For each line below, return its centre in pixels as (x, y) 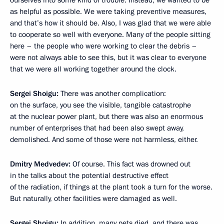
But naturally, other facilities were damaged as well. (93, 198)
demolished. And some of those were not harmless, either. (104, 139)
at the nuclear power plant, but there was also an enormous (106, 116)
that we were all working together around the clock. (93, 69)
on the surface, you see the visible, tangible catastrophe (100, 105)
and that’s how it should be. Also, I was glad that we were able (110, 23)
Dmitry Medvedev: (40, 164)
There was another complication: (112, 93)
